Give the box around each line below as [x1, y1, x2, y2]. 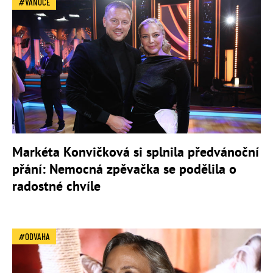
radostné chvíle [12, 177, 101, 195]
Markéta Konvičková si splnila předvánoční [12, 143, 259, 161]
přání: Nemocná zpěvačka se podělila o [12, 160, 236, 178]
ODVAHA [25, 231, 50, 243]
